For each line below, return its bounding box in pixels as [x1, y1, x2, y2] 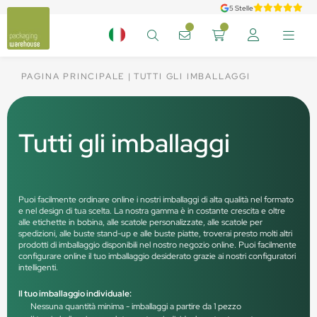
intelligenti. [18, 262, 58, 273]
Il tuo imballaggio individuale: [18, 288, 132, 299]
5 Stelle [229, 3, 253, 13]
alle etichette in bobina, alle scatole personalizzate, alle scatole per [18, 217, 263, 228]
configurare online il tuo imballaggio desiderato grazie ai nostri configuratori [18, 250, 296, 262]
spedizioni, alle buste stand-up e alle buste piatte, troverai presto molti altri [18, 228, 292, 239]
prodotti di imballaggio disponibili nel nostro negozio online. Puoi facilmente [18, 239, 296, 250]
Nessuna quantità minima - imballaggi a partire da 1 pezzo [30, 301, 241, 312]
